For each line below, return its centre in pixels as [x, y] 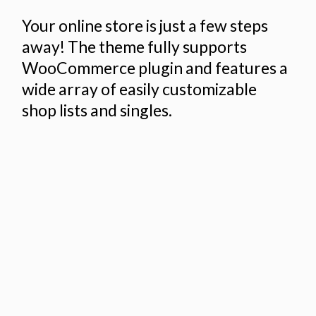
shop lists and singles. [97, 110]
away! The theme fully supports [135, 47]
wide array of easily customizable [140, 89]
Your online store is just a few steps [145, 26]
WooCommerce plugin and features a [155, 68]
